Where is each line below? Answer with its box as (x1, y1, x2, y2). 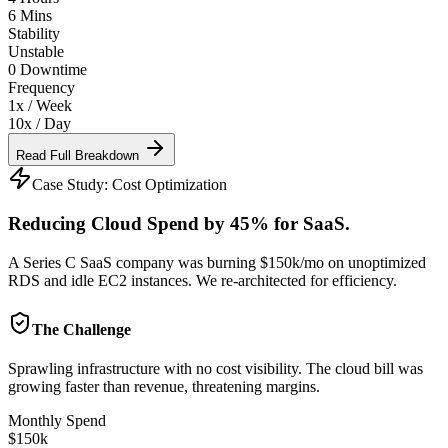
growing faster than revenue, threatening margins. (8, 378, 320, 396)
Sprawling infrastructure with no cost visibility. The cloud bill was (8, 360, 423, 378)
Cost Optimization (112, 176, 227, 194)
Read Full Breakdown (16, 148, 143, 164)
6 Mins (8, 7, 52, 25)
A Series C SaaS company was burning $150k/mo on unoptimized (8, 253, 426, 271)
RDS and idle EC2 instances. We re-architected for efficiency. (8, 271, 397, 289)
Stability (8, 25, 60, 43)
